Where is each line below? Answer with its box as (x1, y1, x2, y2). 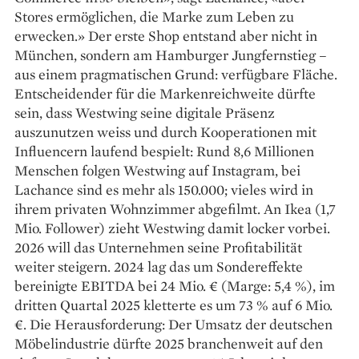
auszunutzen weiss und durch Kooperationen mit (14, 122, 317, 141)
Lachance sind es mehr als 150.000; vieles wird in (14, 179, 313, 199)
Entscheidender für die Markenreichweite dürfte (14, 83, 316, 103)
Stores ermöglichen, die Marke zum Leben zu (14, 6, 294, 26)
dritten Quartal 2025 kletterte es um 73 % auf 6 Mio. (14, 295, 333, 314)
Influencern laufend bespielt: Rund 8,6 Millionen (14, 141, 314, 160)
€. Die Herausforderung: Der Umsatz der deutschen (14, 314, 333, 333)
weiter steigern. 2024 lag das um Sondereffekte (14, 256, 303, 276)
